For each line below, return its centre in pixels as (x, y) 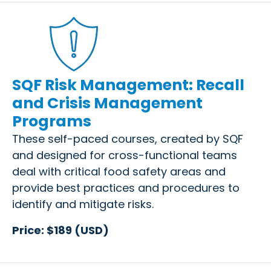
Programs (52, 121)
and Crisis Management (107, 103)
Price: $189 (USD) (60, 230)
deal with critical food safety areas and (119, 171)
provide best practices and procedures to (126, 188)
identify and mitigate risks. (83, 204)
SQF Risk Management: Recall (128, 85)
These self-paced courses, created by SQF (128, 139)
